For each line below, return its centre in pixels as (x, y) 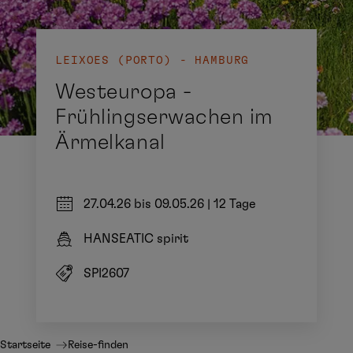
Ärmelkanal (110, 142)
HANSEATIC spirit (136, 239)
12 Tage (235, 204)
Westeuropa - (124, 92)
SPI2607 (107, 273)
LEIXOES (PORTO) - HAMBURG (152, 61)
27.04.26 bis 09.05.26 (144, 204)
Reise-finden (98, 345)
